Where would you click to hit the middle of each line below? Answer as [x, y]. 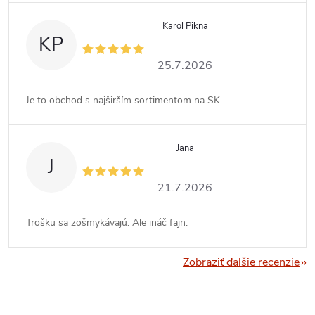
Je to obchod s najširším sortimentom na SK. [124, 100]
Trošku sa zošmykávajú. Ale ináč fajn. [107, 222]
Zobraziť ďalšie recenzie [241, 262]
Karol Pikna [185, 26]
